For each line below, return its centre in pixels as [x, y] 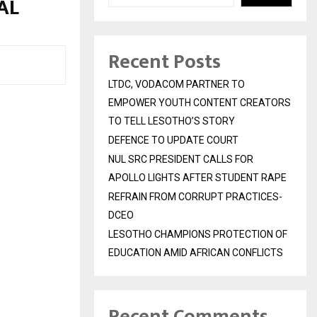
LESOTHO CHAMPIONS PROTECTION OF [198, 235]
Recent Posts [165, 62]
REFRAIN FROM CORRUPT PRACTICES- [195, 197]
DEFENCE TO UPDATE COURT [173, 140]
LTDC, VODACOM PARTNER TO [177, 85]
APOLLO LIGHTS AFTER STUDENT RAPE [197, 178]
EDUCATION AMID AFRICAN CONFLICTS [196, 253]
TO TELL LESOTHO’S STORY [172, 121]
